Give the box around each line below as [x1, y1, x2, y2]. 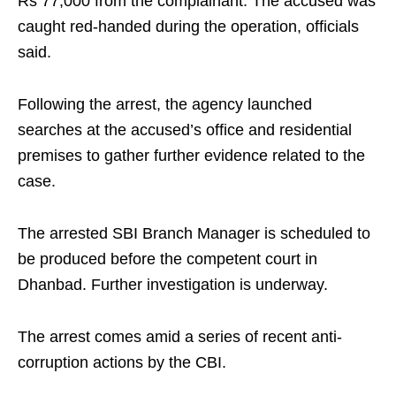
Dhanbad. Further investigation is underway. [18, 276, 328, 294]
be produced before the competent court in [18, 250, 317, 269]
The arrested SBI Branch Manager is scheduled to [18, 225, 370, 243]
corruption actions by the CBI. [18, 354, 226, 372]
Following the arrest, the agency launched [18, 95, 312, 114]
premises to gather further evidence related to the [18, 147, 365, 165]
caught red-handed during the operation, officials [18, 18, 359, 36]
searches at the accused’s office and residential [18, 121, 352, 140]
